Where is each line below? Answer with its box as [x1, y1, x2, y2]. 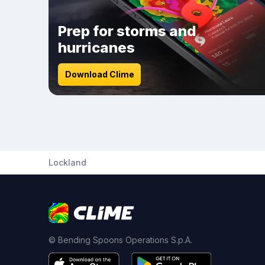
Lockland [49, 157, 86, 167]
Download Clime [64, 69, 134, 79]
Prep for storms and [58, 22, 196, 40]
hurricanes [58, 39, 135, 56]
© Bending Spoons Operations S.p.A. [49, 235, 192, 245]
